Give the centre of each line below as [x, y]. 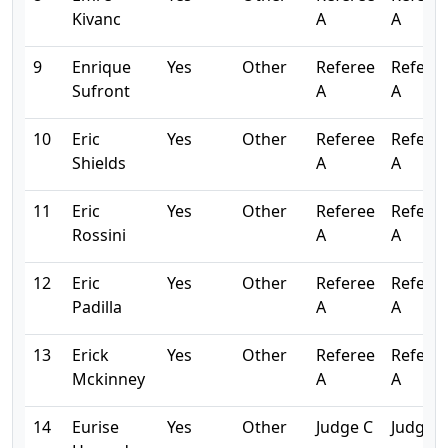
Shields [99, 163]
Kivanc [96, 19]
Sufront [101, 91]
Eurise [95, 427]
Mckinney [108, 379]
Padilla [97, 307]
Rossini [99, 235]
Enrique [101, 67]
